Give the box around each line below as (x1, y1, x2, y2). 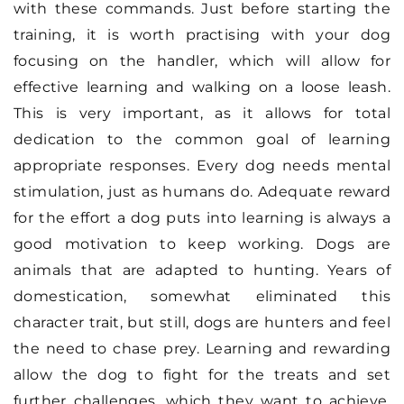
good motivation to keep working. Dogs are (14, 234, 390, 252)
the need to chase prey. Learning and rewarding (14, 339, 390, 357)
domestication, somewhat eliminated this (14, 287, 390, 305)
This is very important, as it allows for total (14, 104, 390, 122)
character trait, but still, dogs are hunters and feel (14, 313, 390, 331)
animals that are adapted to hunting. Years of (14, 261, 390, 279)
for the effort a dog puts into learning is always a (14, 208, 390, 226)
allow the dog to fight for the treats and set (14, 365, 390, 383)
